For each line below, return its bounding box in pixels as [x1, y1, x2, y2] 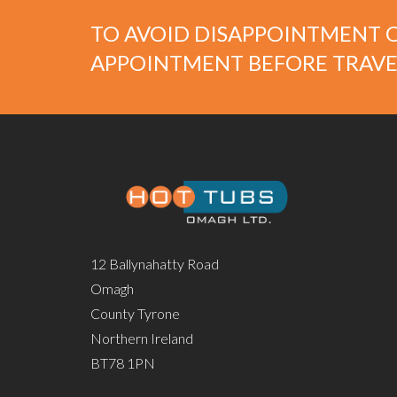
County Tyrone [90, 305, 180, 323]
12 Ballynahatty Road [90, 255, 219, 273]
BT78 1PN [90, 354, 155, 372]
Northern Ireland [90, 330, 193, 347]
